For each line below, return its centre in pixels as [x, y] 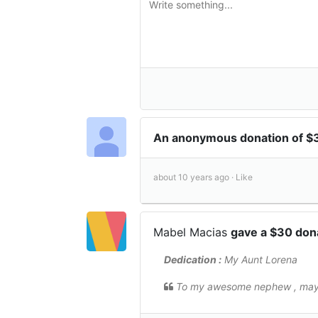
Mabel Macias [192, 232]
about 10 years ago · [194, 177]
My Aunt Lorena [259, 259]
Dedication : [193, 259]
